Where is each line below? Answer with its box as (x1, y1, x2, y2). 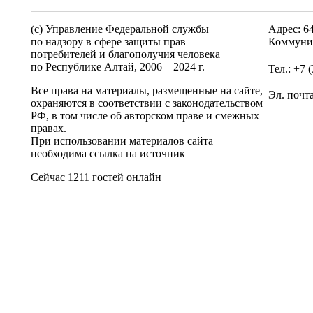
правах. (31, 122, 66, 134)
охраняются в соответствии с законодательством (31, 97, 263, 109)
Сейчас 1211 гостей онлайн (31, 171, 161, 183)
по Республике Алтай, (31, 61, 140, 73)
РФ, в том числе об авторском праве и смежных (31, 110, 259, 122)
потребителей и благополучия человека (31, 48, 220, 60)
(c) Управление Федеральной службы (31, 23, 209, 35)
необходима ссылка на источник (31, 147, 185, 159)
